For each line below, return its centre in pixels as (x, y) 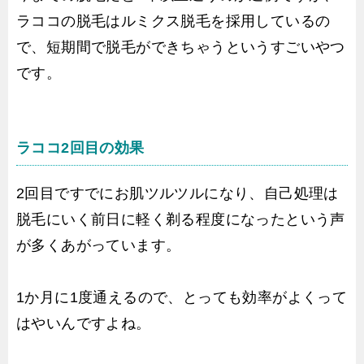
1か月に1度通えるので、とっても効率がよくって (182, 297)
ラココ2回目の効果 (80, 147)
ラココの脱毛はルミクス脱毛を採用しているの (173, 21)
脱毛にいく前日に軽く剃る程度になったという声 (181, 219)
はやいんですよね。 (84, 323)
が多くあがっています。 (99, 245)
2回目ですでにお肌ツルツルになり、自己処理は (178, 193)
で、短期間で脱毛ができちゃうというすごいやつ (181, 47)
